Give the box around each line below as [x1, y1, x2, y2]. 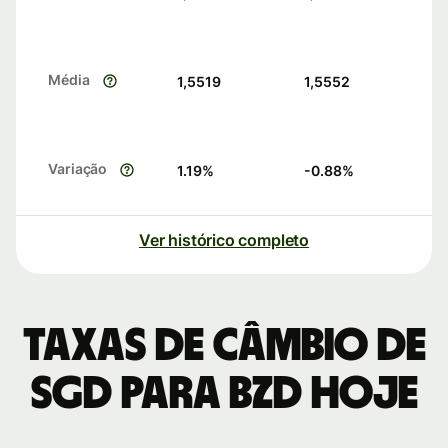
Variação [48, 160, 108, 178]
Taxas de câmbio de [22, 323, 426, 370]
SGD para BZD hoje [30, 371, 418, 418]
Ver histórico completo [138, 230, 310, 251]
